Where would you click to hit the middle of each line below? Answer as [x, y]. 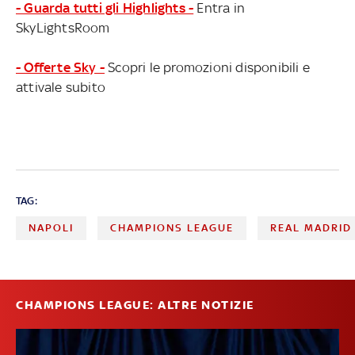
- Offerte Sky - [60, 68]
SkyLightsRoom [63, 28]
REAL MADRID [311, 228]
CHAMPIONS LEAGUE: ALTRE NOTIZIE [135, 305]
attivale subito [61, 88]
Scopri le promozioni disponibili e [207, 68]
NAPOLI [51, 228]
